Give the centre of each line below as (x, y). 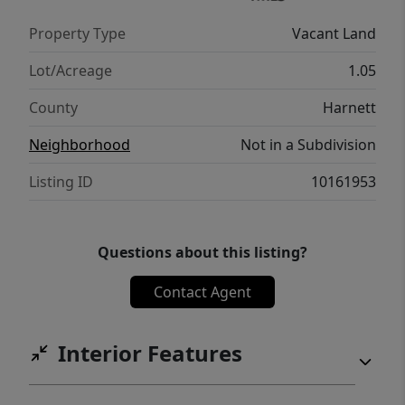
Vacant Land (334, 33)
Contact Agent (202, 292)
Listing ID (61, 181)
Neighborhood (80, 144)
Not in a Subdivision (308, 144)
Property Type (77, 33)
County (53, 107)
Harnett (349, 107)
